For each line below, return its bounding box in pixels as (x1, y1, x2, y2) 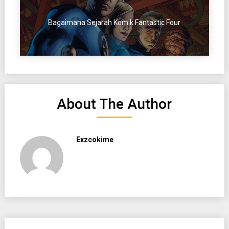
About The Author (57, 95, 172, 112)
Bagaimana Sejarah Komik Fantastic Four (48, 18, 181, 27)
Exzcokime (76, 135, 113, 144)
